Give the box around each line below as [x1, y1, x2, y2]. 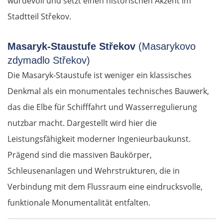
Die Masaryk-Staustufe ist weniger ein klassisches [7, 70, 192, 81]
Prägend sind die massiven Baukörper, [7, 149, 152, 161]
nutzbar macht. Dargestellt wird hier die [7, 117, 157, 129]
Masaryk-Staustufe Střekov [7, 41, 135, 52]
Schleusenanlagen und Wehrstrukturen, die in [7, 165, 180, 177]
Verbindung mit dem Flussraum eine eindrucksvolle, [7, 181, 203, 193]
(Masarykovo [135, 41, 196, 52]
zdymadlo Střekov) [7, 55, 90, 66]
